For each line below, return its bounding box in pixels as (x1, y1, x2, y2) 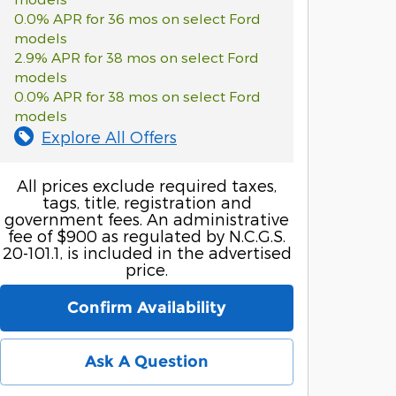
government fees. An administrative (4, 209, 289, 228)
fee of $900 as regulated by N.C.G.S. (8, 225, 286, 245)
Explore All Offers (42, 126, 177, 146)
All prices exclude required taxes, (17, 175, 277, 194)
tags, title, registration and (42, 192, 252, 211)
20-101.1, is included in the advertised (2, 242, 292, 262)
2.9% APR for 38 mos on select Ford (14, 48, 259, 65)
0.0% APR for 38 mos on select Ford (14, 87, 261, 104)
